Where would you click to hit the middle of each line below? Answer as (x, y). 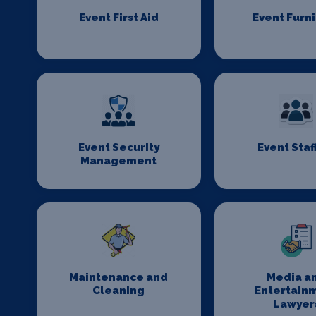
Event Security (119, 147)
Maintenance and (119, 277)
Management (119, 161)
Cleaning (119, 291)
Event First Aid (119, 18)
